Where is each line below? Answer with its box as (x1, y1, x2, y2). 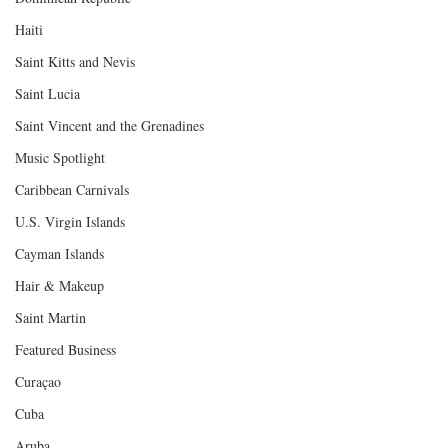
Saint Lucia (15, 84, 80, 103)
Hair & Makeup (15, 276, 104, 295)
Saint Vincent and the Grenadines (15, 116, 204, 135)
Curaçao (15, 372, 61, 391)
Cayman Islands (15, 244, 104, 263)
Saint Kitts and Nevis (15, 52, 135, 71)
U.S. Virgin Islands (15, 212, 125, 231)
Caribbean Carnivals (15, 180, 129, 199)
